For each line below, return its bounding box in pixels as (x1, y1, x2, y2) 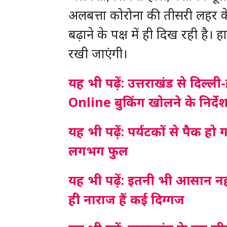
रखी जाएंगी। (68, 45, 127, 62)
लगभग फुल (68, 142, 128, 159)
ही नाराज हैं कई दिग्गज (68, 191, 184, 208)
